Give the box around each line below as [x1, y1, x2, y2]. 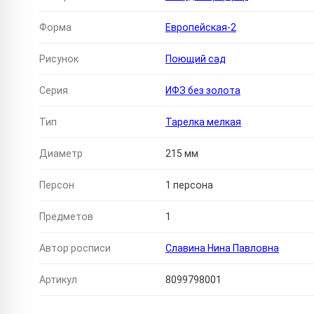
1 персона [165, 179, 213, 191]
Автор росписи [39, 243, 111, 254]
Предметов [39, 211, 93, 223]
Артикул [39, 274, 77, 286]
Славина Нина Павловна [165, 243, 279, 254]
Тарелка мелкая [165, 116, 241, 128]
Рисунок [39, 53, 78, 65]
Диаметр [39, 148, 83, 160]
